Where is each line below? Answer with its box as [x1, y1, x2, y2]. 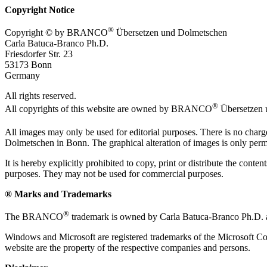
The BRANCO [5, 212, 63, 222]
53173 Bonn [5, 60, 52, 70]
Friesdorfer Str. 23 [5, 49, 73, 60]
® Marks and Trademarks [5, 189, 111, 200]
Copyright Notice [5, 5, 74, 15]
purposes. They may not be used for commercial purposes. [5, 169, 223, 179]
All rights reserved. [5, 91, 76, 101]
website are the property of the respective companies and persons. [5, 243, 250, 253]
